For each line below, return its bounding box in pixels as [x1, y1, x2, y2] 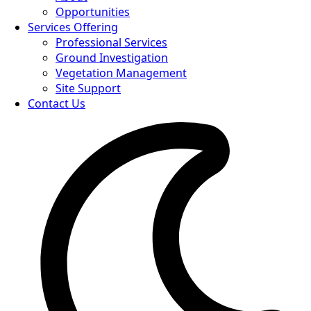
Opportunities [56, 4, 130, 19]
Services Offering [28, 19, 118, 35]
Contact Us [28, 96, 85, 111]
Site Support [56, 81, 121, 96]
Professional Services [56, 35, 167, 50]
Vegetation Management [56, 65, 187, 81]
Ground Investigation [56, 50, 168, 65]
